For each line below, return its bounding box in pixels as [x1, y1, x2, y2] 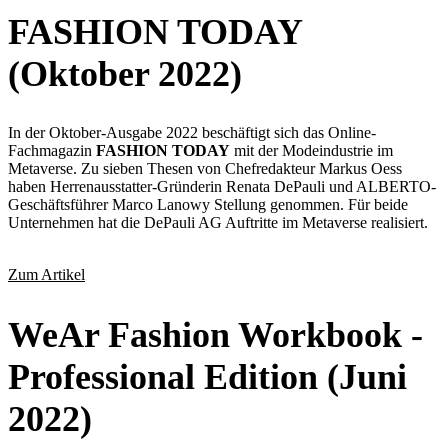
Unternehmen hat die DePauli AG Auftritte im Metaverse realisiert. [8, 214, 428, 232]
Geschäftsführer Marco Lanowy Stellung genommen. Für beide [8, 196, 408, 214]
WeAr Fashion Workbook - [8, 315, 423, 356]
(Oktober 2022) [8, 53, 242, 94]
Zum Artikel [8, 266, 85, 284]
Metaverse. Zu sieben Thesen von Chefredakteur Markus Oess [8, 160, 402, 178]
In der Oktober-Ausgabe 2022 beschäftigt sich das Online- [8, 124, 376, 142]
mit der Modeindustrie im [230, 142, 393, 160]
